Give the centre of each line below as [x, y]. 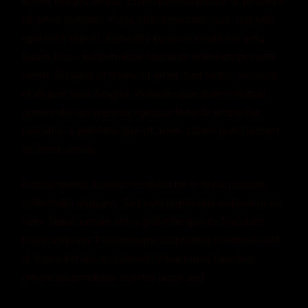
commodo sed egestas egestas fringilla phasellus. [143, 113]
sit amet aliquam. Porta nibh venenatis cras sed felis [148, 20]
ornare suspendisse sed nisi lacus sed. [114, 278]
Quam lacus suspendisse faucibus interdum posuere [149, 57]
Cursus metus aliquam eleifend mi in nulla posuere [144, 185]
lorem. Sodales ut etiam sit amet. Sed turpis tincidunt [150, 76]
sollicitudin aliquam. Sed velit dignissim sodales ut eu [152, 203]
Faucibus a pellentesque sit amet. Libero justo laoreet [151, 131]
